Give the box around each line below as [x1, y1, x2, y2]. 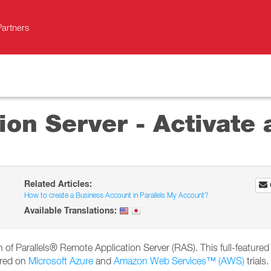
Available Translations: [24, 205, 117, 216]
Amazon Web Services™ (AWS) [114, 255, 244, 266]
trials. [244, 255, 269, 266]
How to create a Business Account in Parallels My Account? [24, 191, 209, 200]
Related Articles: [24, 178, 93, 189]
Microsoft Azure [28, 255, 93, 266]
